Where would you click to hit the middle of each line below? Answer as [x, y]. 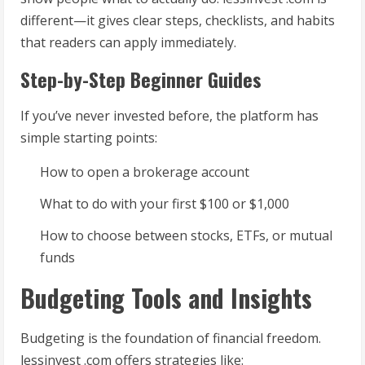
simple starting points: [89, 138]
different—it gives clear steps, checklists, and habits [178, 21]
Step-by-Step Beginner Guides [141, 79]
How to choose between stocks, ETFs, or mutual [186, 236]
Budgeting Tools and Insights [166, 298]
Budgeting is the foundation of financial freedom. [171, 339]
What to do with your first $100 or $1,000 [165, 204]
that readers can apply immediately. [128, 43]
